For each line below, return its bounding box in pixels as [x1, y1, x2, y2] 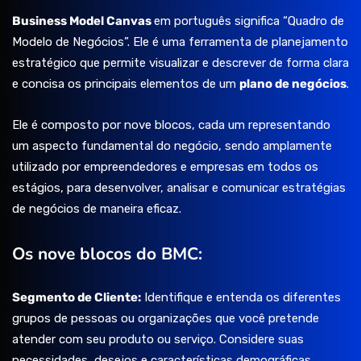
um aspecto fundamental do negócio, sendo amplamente [12, 139, 332, 154]
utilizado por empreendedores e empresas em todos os [12, 160, 318, 175]
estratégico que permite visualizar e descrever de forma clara [12, 56, 349, 71]
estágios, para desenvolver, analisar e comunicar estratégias [12, 180, 346, 196]
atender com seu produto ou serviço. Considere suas [12, 332, 304, 347]
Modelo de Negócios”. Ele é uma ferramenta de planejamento [12, 35, 348, 50]
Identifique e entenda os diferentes [141, 290, 341, 305]
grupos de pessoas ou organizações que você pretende [12, 311, 319, 326]
